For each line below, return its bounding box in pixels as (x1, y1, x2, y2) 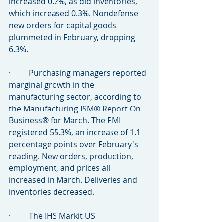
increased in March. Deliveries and (9, 174, 139, 185)
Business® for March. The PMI (9, 114, 123, 126)
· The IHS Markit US (9, 210, 97, 221)
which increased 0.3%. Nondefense (9, 7, 140, 19)
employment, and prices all (9, 162, 112, 173)
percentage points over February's (9, 138, 140, 150)
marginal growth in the (9, 79, 96, 90)
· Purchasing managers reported (9, 67, 148, 78)
